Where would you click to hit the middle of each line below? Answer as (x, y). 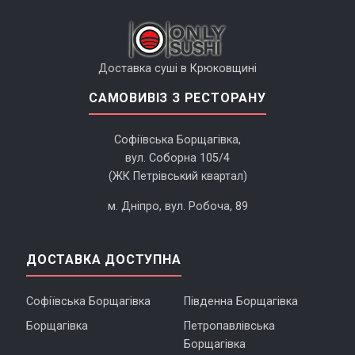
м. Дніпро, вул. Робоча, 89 (177, 207)
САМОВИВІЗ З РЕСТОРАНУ (177, 98)
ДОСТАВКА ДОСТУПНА (104, 260)
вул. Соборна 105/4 (177, 158)
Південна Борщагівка (240, 302)
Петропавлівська (229, 326)
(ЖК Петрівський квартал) (177, 177)
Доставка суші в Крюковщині (177, 69)
